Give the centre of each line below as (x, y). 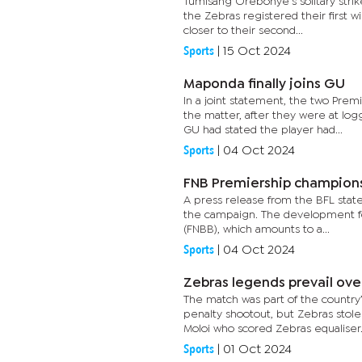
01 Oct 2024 (257, 349)
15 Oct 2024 (257, 51)
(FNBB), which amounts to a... (257, 229)
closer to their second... (243, 31)
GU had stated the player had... (263, 130)
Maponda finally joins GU (264, 84)
